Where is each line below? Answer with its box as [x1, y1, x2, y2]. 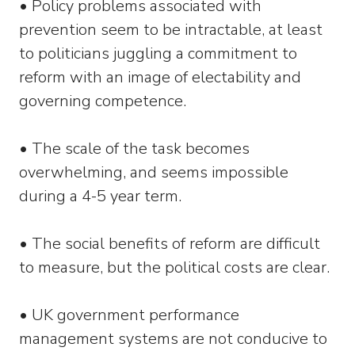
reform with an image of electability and [19, 67, 301, 88]
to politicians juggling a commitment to [19, 43, 297, 64]
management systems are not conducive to [19, 328, 327, 349]
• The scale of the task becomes [19, 138, 250, 159]
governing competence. [19, 90, 190, 112]
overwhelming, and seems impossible [19, 162, 288, 183]
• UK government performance [19, 304, 239, 326]
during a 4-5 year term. [19, 185, 181, 207]
